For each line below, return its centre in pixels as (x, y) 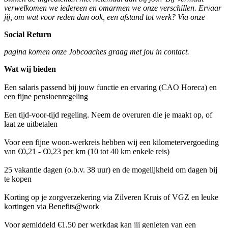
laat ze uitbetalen (31, 124)
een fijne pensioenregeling (46, 97)
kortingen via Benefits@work (52, 207)
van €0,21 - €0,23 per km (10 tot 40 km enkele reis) (88, 152)
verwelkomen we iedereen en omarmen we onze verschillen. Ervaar (113, 8)
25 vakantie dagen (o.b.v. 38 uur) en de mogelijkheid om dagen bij (111, 170)
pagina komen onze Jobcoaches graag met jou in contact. (97, 52)
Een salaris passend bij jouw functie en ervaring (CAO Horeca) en (110, 88)
